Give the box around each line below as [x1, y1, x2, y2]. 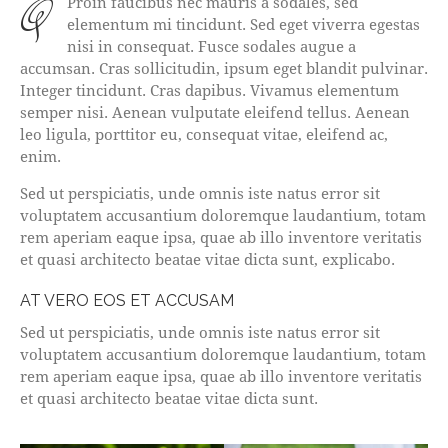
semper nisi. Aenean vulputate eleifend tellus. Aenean [20, 102, 410, 123]
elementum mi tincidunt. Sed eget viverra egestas [67, 14, 420, 35]
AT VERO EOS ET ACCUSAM [20, 291, 234, 311]
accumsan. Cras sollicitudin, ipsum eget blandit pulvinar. [20, 58, 428, 79]
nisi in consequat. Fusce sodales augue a [67, 36, 356, 57]
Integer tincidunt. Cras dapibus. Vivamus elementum [20, 80, 399, 101]
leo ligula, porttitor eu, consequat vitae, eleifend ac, [20, 124, 388, 145]
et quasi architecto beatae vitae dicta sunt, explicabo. [20, 249, 395, 270]
